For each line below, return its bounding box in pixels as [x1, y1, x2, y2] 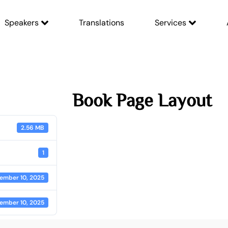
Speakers [4, 17, 39, 28]
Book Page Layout [72, 90, 212, 108]
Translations [78, 17, 124, 28]
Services [154, 17, 186, 28]
